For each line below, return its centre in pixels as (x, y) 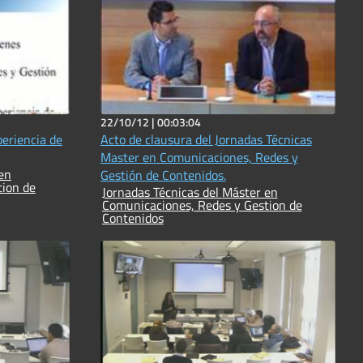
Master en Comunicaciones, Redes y (199, 157)
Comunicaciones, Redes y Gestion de (202, 205)
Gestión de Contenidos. (163, 175)
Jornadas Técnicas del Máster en (162, 192)
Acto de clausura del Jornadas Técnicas (206, 139)
